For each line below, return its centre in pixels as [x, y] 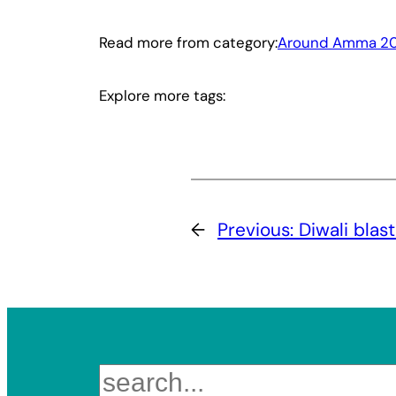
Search [122, 374]
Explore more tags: [162, 95]
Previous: [258, 229]
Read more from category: [188, 43]
